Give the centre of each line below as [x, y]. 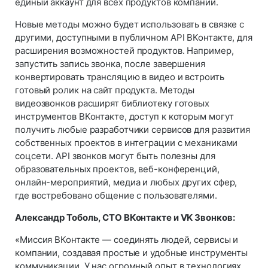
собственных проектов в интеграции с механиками [127, 142]
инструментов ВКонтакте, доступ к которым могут [125, 116]
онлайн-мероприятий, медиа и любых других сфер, [126, 182]
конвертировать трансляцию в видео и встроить [120, 77]
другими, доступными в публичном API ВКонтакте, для [134, 37]
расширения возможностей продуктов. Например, [124, 50]
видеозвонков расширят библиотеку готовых [112, 103]
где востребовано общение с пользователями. [116, 195]
